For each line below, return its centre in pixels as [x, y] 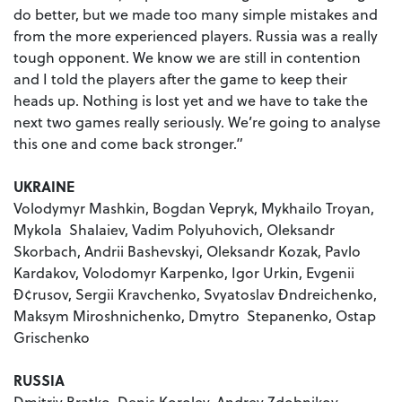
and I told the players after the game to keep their [180, 79]
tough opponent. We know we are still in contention [187, 57]
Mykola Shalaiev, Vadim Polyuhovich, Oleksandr [174, 230]
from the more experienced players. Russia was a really [196, 36]
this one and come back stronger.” [128, 144]
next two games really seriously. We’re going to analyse [197, 122]
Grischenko [52, 337]
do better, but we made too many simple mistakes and [196, 14]
